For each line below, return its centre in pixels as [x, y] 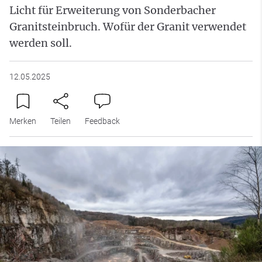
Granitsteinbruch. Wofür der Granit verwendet [128, 26]
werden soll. [41, 43]
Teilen [61, 121]
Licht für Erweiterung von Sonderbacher [113, 10]
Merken [23, 121]
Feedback [102, 121]
